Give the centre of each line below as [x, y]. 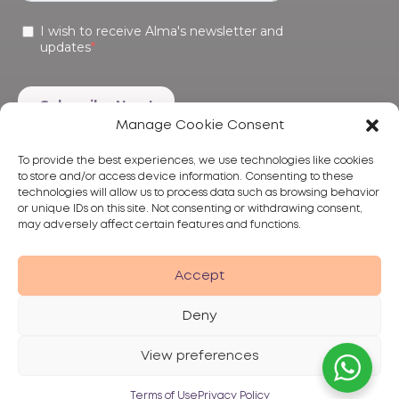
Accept [199, 276]
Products [50, 233]
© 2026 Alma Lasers [304, 368]
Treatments [61, 241]
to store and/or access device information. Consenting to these [186, 177]
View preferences [199, 356]
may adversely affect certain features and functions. [159, 225]
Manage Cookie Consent [199, 126]
